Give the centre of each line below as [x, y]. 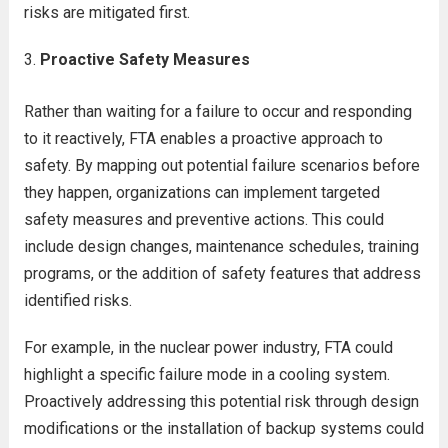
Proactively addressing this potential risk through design [221, 401]
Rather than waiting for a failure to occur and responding [217, 111]
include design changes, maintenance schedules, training [221, 246]
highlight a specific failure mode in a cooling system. [206, 374]
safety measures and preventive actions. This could [203, 219]
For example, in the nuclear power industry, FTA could [208, 347]
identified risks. [77, 300]
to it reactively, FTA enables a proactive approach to [203, 138]
